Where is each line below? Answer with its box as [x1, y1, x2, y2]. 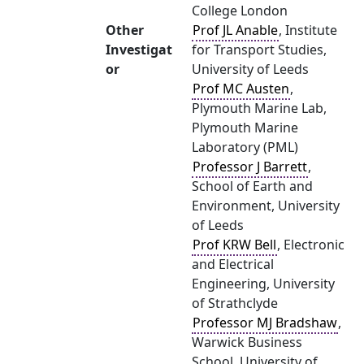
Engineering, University [192, 275, 335, 292]
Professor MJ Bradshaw [193, 314, 337, 331]
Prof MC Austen [193, 80, 289, 97]
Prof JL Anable [193, 21, 278, 39]
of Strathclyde [192, 294, 278, 312]
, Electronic [277, 236, 344, 253]
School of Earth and [192, 177, 313, 195]
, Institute [279, 21, 337, 39]
